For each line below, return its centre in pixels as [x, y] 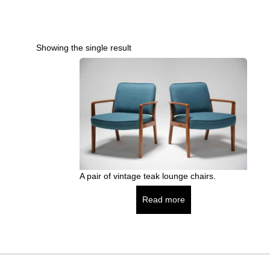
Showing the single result [84, 48]
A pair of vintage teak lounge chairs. [148, 176]
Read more [163, 199]
